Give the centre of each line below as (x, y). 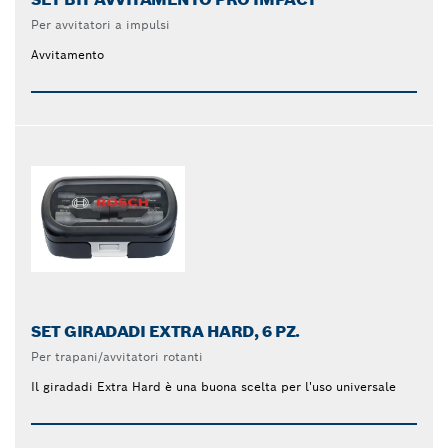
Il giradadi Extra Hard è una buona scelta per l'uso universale (213, 387)
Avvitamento (67, 54)
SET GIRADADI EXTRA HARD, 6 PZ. (165, 332)
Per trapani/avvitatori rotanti (117, 357)
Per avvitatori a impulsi (100, 24)
